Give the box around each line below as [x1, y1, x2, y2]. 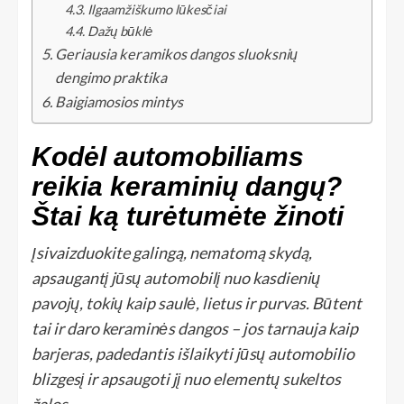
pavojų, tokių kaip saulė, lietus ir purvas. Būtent [32, 293, 362, 314]
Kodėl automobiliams [32, 142, 304, 172]
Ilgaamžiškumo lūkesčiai [87, 2, 226, 18]
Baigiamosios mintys [55, 93, 184, 111]
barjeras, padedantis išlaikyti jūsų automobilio [32, 344, 354, 364]
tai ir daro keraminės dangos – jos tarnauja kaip [32, 318, 358, 339]
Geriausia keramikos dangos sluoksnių [55, 45, 298, 63]
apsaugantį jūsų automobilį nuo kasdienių [32, 268, 320, 289]
